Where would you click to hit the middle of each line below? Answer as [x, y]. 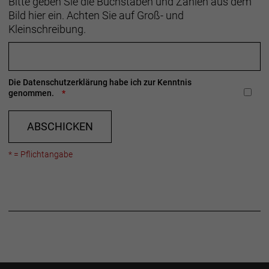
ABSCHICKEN [60, 127]
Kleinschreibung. [47, 29]
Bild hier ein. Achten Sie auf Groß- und [96, 16]
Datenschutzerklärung [65, 83]
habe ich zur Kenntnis [150, 83]
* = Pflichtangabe [41, 155]
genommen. [32, 93]
